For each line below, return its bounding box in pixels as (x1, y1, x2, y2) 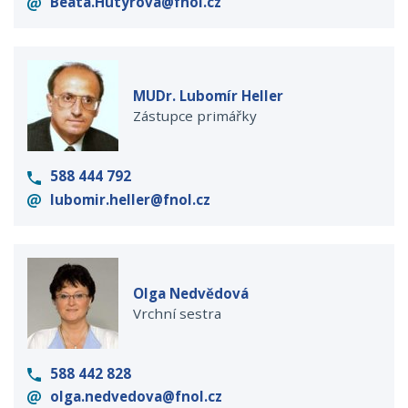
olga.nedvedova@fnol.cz (46, 386, 222, 405)
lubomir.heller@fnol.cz (46, 189, 210, 209)
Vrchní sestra (133, 303, 221, 322)
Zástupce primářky (133, 107, 257, 126)
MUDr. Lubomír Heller (133, 87, 283, 106)
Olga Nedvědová (133, 283, 249, 302)
